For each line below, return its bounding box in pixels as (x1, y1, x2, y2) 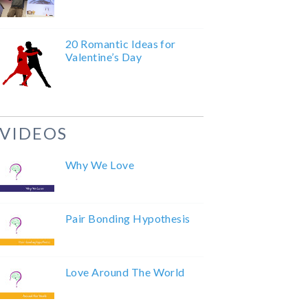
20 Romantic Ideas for (65, 37, 176, 51)
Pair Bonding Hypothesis (65, 212, 190, 225)
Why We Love (65, 158, 135, 172)
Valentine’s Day (65, 50, 142, 64)
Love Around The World (65, 265, 185, 279)
